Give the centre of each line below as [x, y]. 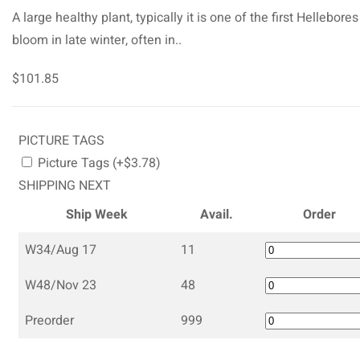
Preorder [49, 320]
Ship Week [96, 214]
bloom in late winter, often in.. [97, 40]
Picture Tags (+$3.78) [98, 163]
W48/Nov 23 [61, 285]
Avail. [217, 214]
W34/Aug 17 [61, 250]
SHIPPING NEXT [65, 185]
